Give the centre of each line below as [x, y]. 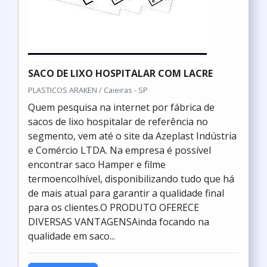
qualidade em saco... [72, 236]
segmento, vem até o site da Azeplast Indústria [132, 136]
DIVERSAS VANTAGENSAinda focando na [119, 222]
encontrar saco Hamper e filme [97, 164]
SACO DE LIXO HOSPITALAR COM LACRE [120, 73]
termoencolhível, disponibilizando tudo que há [131, 179]
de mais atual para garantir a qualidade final [126, 193]
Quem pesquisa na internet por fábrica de [121, 107]
